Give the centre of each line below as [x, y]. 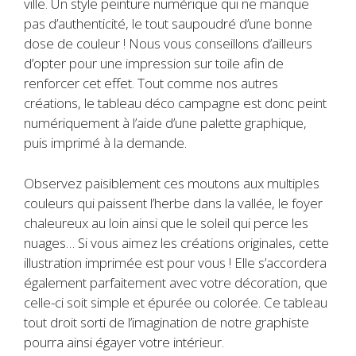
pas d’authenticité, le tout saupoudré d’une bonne [168, 24]
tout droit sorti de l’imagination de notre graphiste [166, 322]
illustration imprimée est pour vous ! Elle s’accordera [175, 262]
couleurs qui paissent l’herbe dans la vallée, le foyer [173, 203]
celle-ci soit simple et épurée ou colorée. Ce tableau [176, 302]
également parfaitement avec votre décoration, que [176, 282]
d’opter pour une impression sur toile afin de [154, 64]
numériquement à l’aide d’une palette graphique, [165, 123]
